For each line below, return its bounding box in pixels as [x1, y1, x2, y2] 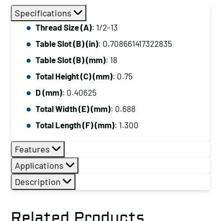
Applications [15, 160, 66, 171]
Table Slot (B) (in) [36, 38, 98, 48]
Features [15, 144, 52, 154]
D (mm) [36, 87, 62, 97]
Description [15, 176, 63, 187]
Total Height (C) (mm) [36, 71, 112, 81]
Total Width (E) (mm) [36, 104, 110, 113]
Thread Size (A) [36, 22, 92, 32]
